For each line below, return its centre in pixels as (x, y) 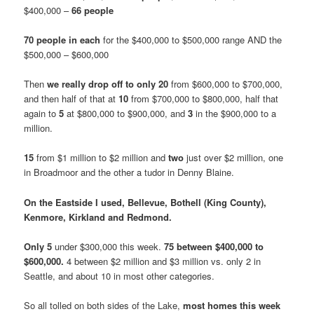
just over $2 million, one (234, 158)
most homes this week (232, 305)
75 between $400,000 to (213, 246)
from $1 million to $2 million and (101, 158)
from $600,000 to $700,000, (226, 84)
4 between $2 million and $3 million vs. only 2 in (163, 261)
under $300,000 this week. (107, 246)
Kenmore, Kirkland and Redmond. (98, 217)
